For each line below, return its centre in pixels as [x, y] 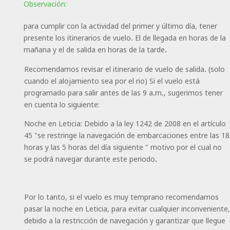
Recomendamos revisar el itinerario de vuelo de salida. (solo [124, 69]
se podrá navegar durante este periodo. [90, 159]
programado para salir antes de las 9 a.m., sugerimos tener [123, 92]
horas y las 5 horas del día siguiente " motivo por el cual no [123, 147]
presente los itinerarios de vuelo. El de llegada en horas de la [124, 37]
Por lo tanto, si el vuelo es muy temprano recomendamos [121, 197]
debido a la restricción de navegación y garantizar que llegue [124, 220]
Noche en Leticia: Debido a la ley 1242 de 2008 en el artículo [125, 123]
